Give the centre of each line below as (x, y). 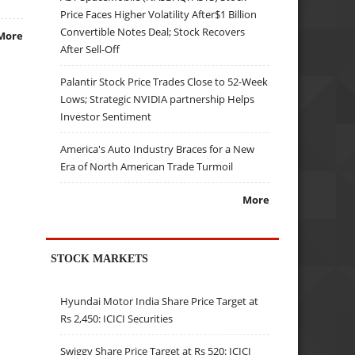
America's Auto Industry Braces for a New (158, 149)
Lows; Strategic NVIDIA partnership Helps (158, 99)
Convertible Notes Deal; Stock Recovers (153, 31)
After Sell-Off (90, 49)
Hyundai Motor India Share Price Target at (160, 302)
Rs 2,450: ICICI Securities (117, 319)
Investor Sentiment (106, 116)
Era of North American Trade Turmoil (147, 166)
